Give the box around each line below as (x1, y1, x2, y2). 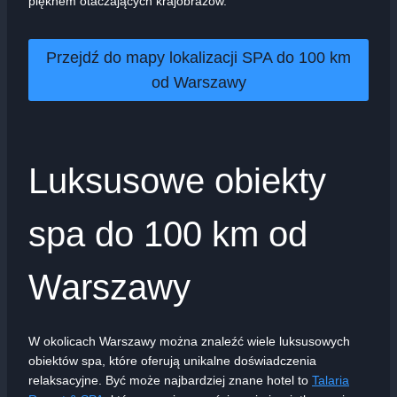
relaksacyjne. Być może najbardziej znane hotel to (28, 372, 312, 387)
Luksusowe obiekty (28, 160, 326, 200)
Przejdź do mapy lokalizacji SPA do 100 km (46, 48, 351, 66)
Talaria (312, 372, 349, 387)
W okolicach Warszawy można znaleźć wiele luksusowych (28, 333, 350, 348)
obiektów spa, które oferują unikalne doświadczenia (28, 353, 316, 368)
